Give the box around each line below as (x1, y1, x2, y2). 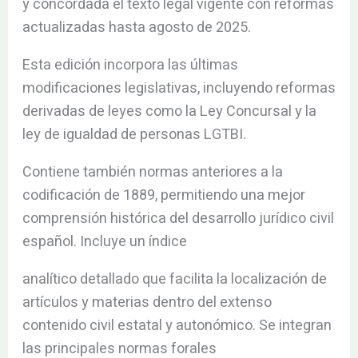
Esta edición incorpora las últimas (22, 54, 238, 76)
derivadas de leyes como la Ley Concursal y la (22, 100, 316, 122)
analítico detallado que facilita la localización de (22, 268, 327, 290)
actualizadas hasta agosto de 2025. (22, 16, 251, 38)
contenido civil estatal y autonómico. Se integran (22, 314, 332, 336)
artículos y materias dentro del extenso (22, 291, 272, 313)
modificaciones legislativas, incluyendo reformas (22, 77, 336, 99)
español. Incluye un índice (22, 230, 187, 253)
